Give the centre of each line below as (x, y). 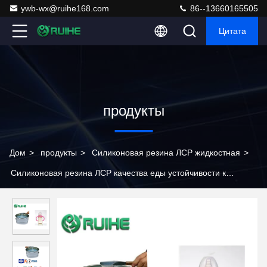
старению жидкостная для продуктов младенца (103, 193)
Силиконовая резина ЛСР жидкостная (166, 153)
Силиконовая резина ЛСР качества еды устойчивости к (118, 173)
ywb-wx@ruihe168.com (65, 8)
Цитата (232, 31)
